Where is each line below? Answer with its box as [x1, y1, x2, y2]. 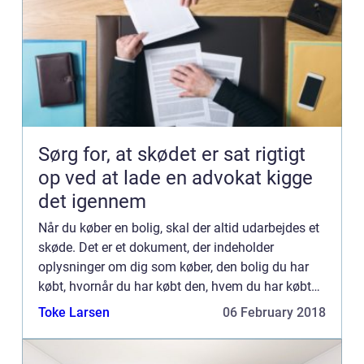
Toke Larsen [38, 305, 110, 320]
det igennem [38, 190, 146, 213]
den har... [38, 298, 90, 314]
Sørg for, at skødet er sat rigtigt [38, 143, 305, 166]
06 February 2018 [223, 305, 326, 320]
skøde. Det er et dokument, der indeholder [38, 240, 274, 255]
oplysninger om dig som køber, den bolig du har [38, 259, 309, 275]
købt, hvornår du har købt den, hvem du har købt [38, 279, 311, 294]
